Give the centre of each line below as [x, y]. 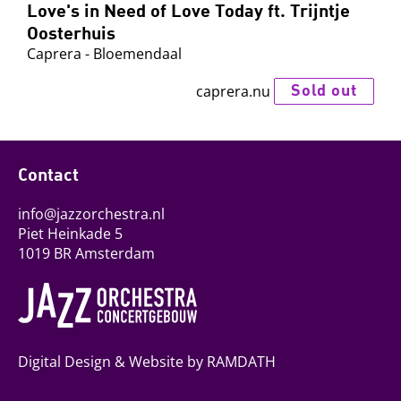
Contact [48, 173]
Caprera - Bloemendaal [104, 53]
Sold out [324, 90]
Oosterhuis [71, 32]
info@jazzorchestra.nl [91, 213]
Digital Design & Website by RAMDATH [147, 362]
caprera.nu [233, 91]
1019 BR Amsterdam [86, 253]
